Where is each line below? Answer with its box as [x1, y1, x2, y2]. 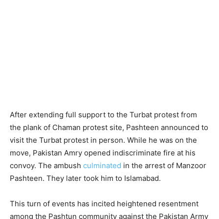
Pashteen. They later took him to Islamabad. [10, 174, 161, 183]
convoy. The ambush [10, 161, 83, 171]
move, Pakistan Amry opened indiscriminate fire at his [10, 148, 196, 158]
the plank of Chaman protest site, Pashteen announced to [10, 123, 208, 132]
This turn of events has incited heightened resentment [10, 199, 198, 209]
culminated [83, 161, 121, 171]
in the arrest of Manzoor [121, 161, 206, 171]
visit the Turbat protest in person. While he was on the [10, 135, 197, 145]
